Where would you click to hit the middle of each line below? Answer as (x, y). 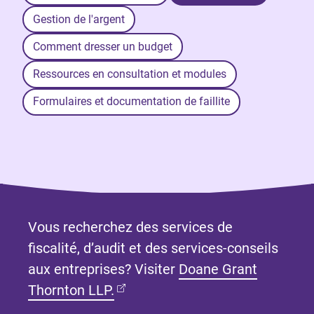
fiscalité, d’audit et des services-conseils (153, 248)
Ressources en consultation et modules (129, 74)
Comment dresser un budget (102, 46)
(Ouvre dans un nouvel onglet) (207, 289)
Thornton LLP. (71, 290)
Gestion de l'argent (78, 19)
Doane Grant (218, 269)
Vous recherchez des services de (130, 227)
